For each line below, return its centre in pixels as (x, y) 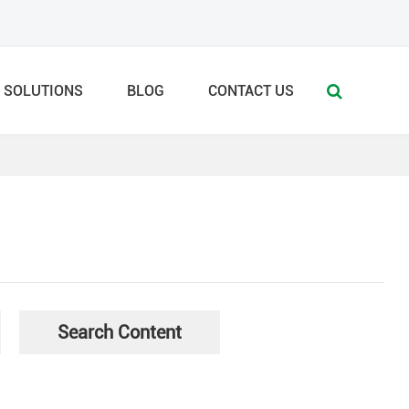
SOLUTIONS (43, 90)
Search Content (119, 332)
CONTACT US (251, 90)
